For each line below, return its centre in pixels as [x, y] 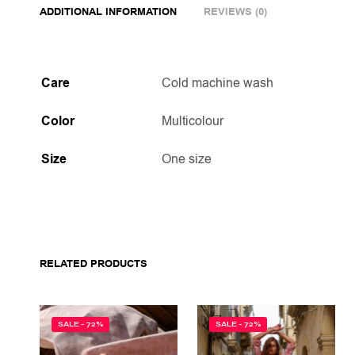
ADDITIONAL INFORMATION [108, 11]
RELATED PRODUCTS [94, 263]
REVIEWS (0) [235, 11]
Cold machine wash [218, 83]
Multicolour [193, 121]
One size [187, 159]
